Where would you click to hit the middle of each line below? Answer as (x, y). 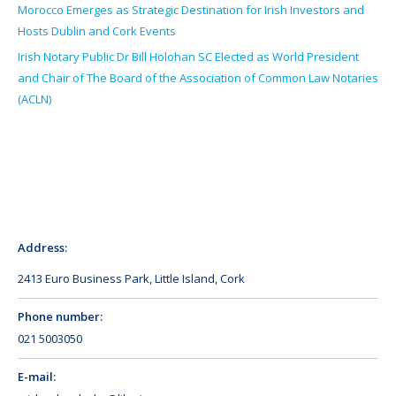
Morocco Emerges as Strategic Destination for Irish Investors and (191, 10)
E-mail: (37, 377)
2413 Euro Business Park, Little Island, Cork (131, 279)
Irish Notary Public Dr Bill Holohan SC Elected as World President (188, 57)
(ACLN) (34, 99)
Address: (42, 248)
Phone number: (60, 317)
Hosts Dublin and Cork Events (98, 31)
